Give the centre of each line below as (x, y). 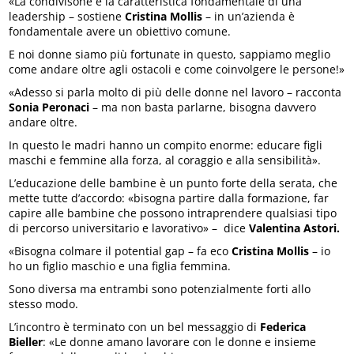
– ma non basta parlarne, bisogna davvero (203, 107)
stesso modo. (44, 304)
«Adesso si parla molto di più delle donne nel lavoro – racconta (175, 92)
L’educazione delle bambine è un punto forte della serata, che (173, 183)
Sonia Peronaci (49, 107)
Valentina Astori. (295, 228)
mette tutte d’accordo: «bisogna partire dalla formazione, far (169, 198)
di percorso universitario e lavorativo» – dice (129, 228)
